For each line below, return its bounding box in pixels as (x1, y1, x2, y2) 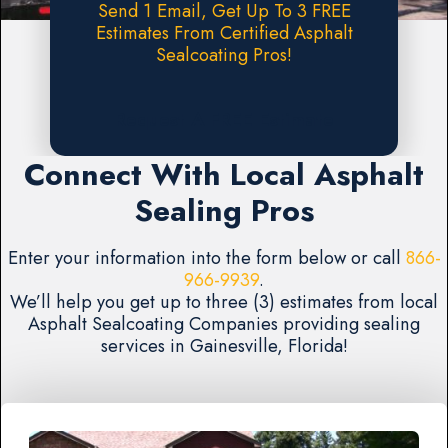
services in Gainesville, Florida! (100, 331, 348, 359)
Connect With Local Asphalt (24, 152, 424, 197)
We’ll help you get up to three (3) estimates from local (10, 287, 438, 315)
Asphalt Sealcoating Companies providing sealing (28, 309, 420, 337)
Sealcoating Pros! (156, 41, 292, 69)
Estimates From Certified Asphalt (95, 19, 353, 47)
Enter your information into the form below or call (7, 243, 406, 271)
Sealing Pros (134, 188, 314, 233)
